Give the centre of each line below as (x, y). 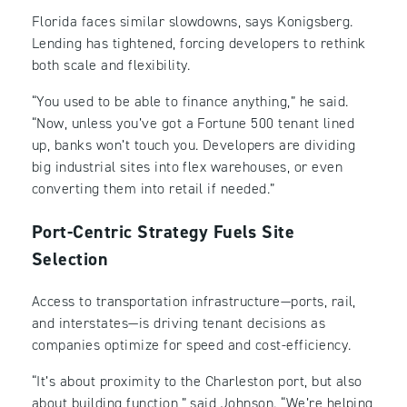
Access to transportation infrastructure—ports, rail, (194, 302)
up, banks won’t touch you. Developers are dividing (194, 145)
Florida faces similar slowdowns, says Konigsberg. (193, 22)
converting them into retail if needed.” (154, 189)
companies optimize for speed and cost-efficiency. (192, 345)
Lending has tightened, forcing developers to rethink (199, 44)
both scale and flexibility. (111, 65)
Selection (70, 259)
